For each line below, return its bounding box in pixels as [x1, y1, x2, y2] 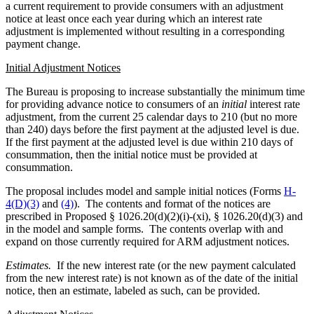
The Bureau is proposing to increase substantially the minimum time [6, 85, 305, 97]
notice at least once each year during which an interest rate [6, 12, 262, 25]
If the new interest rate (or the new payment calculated [51, 259, 296, 271]
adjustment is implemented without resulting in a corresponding [6, 25, 285, 37]
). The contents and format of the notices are [74, 197, 271, 210]
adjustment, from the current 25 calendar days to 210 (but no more [6, 110, 297, 123]
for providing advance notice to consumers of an [6, 97, 221, 110]
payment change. [6, 37, 81, 50]
